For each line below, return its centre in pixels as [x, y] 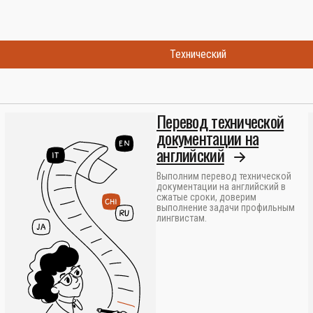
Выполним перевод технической [224, 176]
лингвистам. [181, 218]
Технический [198, 54]
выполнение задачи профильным [225, 208]
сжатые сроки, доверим [206, 197]
